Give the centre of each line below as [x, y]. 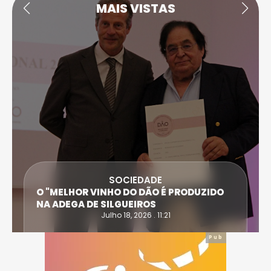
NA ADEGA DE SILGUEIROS [96, 204]
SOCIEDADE [135, 180]
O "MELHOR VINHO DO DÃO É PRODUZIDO [130, 192]
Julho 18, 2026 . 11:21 [135, 215]
